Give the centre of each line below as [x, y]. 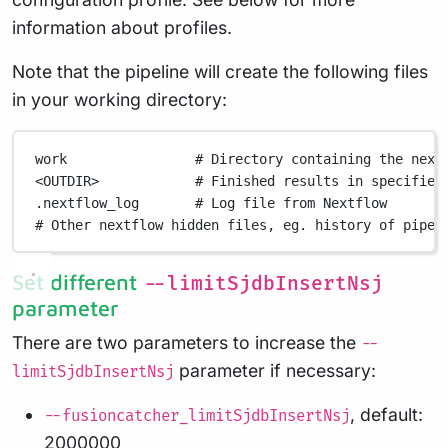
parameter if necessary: [275, 371]
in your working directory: [119, 100]
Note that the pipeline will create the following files [220, 72]
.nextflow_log [87, 202]
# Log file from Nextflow [291, 202]
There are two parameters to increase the [186, 343]
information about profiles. [122, 28]
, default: [386, 415]
